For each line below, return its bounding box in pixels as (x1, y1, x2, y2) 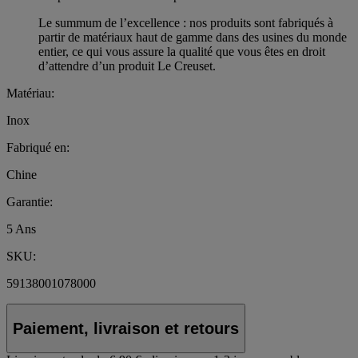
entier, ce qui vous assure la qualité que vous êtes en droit (38, 45, 325, 59)
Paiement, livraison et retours (13, 319, 239, 337)
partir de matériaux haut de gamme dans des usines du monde (38, 30, 347, 45)
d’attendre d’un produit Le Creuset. (38, 59, 216, 74)
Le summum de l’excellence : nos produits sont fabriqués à (38, 16, 333, 30)
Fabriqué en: (6, 141, 70, 155)
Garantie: (6, 195, 53, 209)
